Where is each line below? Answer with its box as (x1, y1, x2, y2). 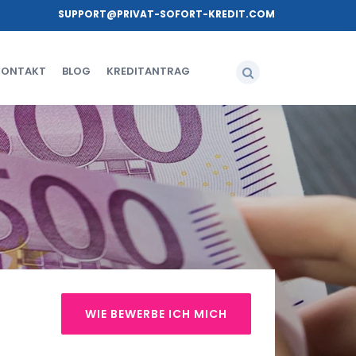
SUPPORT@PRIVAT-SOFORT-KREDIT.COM (58, 7, 275, 21)
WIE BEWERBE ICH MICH (85, 306, 227, 322)
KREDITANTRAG (106, 64, 190, 79)
